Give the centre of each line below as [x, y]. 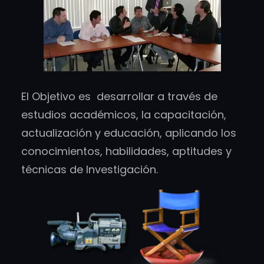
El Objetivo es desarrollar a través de [119, 96]
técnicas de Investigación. [90, 169]
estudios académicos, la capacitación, [124, 114]
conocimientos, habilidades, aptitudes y [126, 151]
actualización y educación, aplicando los [129, 133]
